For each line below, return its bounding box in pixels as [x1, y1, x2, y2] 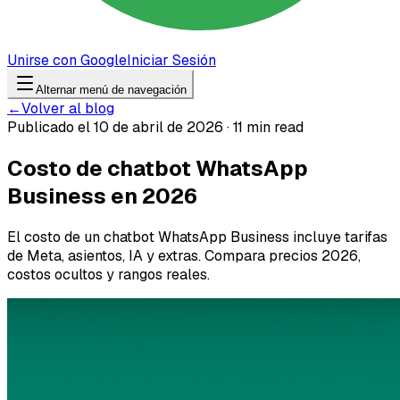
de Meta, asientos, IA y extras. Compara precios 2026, [7, 246, 361, 265]
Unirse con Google [7, 51, 127, 70]
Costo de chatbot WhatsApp [7, 154, 308, 182]
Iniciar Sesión [127, 51, 216, 70]
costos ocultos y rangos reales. [7, 264, 210, 284]
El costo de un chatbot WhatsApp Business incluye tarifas [7, 227, 387, 246]
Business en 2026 [7, 181, 197, 210]
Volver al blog [21, 99, 114, 118]
